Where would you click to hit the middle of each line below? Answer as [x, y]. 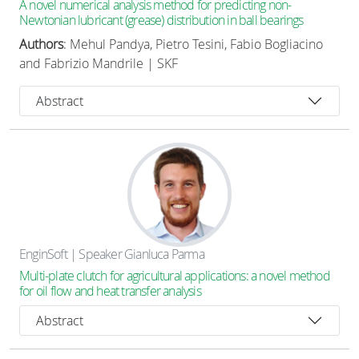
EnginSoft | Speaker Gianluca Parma [112, 254]
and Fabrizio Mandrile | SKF [99, 63]
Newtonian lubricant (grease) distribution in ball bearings [161, 20]
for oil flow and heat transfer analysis [110, 291]
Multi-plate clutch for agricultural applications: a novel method [175, 276]
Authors [41, 44]
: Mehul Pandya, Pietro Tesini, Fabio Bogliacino [193, 44]
